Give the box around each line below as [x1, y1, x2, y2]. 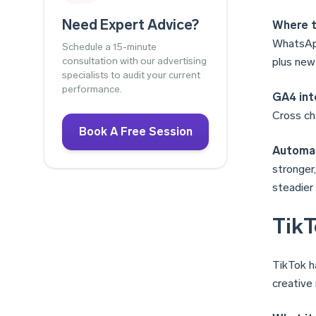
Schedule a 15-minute [62, 40, 157, 53]
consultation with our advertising [62, 54, 207, 67]
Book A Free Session [78, 124, 193, 138]
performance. [62, 83, 122, 95]
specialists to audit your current [62, 68, 200, 81]
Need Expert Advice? [62, 16, 199, 33]
